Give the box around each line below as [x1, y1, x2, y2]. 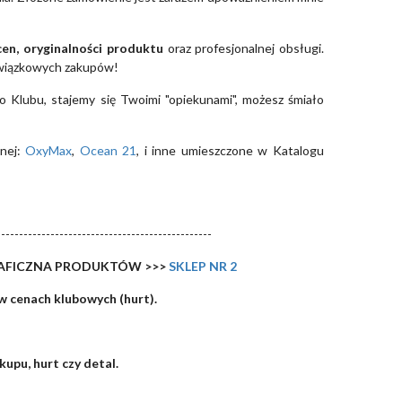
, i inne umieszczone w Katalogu [136, 143, 325, 159]
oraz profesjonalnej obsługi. [162, 40, 325, 57]
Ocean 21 [79, 143, 137, 159]
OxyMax [20, 143, 73, 159]
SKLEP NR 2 [166, 258, 237, 275]
